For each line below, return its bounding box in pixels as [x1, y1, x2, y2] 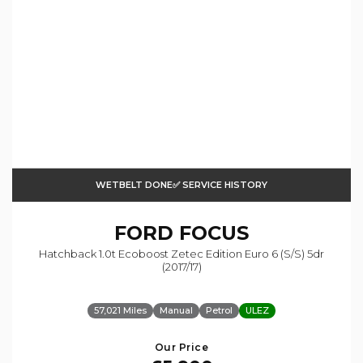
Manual [160, 305, 193, 317]
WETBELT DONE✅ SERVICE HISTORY [96, 179, 267, 191]
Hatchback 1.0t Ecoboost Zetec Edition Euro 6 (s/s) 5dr [39, 247, 324, 261]
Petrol [206, 305, 233, 317]
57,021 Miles [94, 305, 147, 317]
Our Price [154, 341, 209, 354]
